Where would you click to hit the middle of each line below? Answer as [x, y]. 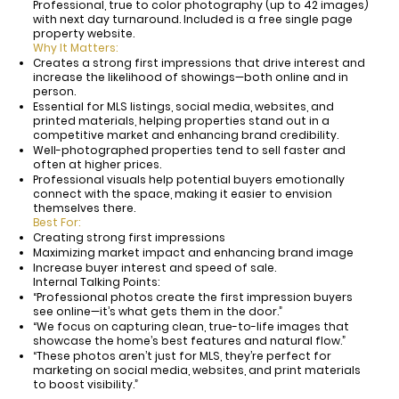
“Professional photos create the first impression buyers [193, 297]
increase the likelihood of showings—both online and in [191, 77]
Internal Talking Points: [97, 281]
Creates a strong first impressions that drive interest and [199, 62]
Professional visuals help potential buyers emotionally [189, 179]
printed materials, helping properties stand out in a [182, 120]
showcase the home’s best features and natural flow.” [190, 340]
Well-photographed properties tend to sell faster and [190, 150]
